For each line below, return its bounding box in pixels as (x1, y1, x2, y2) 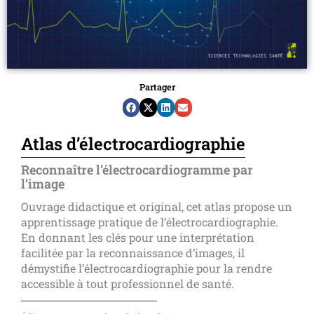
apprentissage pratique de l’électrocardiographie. (21, 214, 278, 230)
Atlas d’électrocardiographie (21, 132, 245, 156)
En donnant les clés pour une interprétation (21, 230, 254, 245)
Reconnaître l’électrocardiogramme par (21, 161, 253, 179)
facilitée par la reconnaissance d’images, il (21, 245, 245, 261)
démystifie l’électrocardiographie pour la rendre (21, 261, 272, 276)
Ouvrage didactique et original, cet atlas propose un (21, 199, 292, 214)
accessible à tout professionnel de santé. (21, 276, 234, 292)
